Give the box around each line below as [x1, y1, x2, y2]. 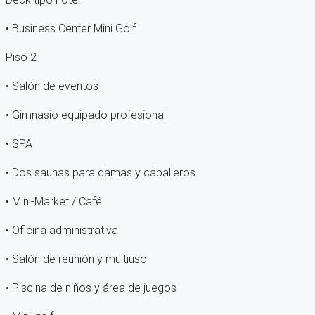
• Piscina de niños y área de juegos [6, 281, 176, 295]
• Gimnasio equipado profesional [6, 108, 166, 122]
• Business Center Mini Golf [6, 22, 136, 36]
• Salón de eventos [6, 79, 98, 94]
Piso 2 [6, 51, 37, 65]
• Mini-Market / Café [6, 195, 102, 209]
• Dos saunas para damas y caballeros [6, 166, 195, 180]
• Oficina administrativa [6, 224, 118, 238]
